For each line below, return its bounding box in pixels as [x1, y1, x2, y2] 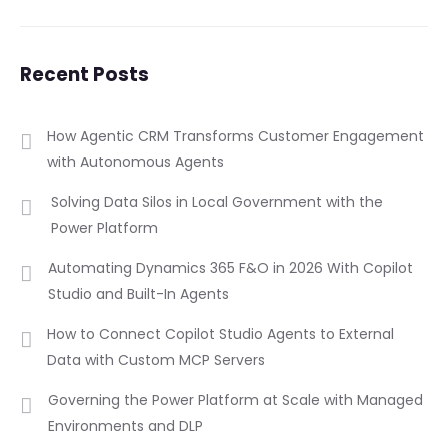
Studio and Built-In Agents [47, 283, 229, 304]
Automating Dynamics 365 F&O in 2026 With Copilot [47, 257, 413, 278]
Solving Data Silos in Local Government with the [50, 191, 383, 212]
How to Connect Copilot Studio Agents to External [47, 323, 395, 344]
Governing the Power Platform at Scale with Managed [47, 389, 423, 410]
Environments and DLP [47, 415, 203, 436]
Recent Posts [20, 61, 149, 87]
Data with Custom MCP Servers [47, 349, 266, 370]
